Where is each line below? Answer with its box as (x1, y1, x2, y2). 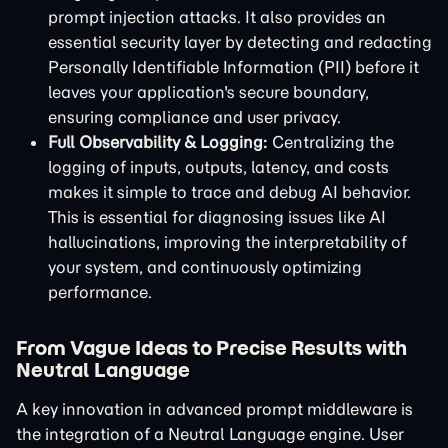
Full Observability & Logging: (48, 132, 268, 152)
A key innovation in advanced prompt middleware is (16, 399, 413, 419)
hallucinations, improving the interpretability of (48, 232, 407, 252)
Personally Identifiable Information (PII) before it (48, 57, 419, 77)
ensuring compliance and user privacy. (48, 107, 341, 127)
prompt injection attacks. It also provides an (48, 7, 386, 27)
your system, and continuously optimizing (48, 257, 362, 277)
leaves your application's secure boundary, (48, 82, 369, 102)
